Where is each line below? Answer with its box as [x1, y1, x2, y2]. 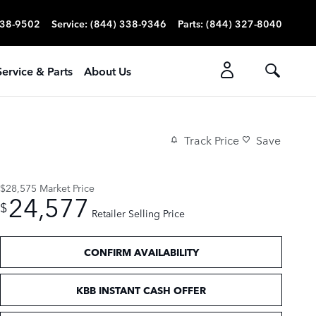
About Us [84, 63, 131, 78]
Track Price [184, 132, 239, 148]
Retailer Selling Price [92, 205, 185, 220]
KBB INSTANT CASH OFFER [76, 282, 206, 297]
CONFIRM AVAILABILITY [83, 245, 199, 260]
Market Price [39, 180, 95, 195]
